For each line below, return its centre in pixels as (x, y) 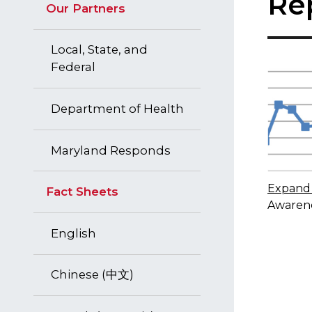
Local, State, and (99, 50)
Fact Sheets (83, 192)
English (73, 233)
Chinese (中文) (92, 275)
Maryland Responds (111, 150)
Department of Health (117, 108)
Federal (73, 67)
